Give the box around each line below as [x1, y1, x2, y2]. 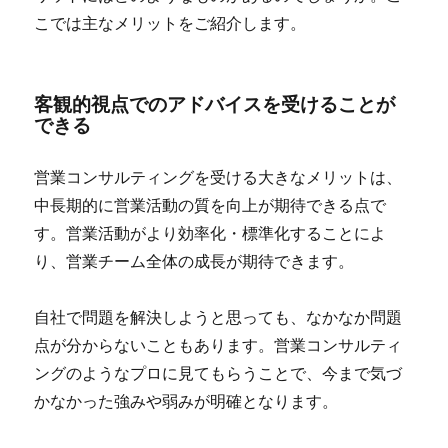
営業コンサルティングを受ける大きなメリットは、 [34, 166, 403, 188]
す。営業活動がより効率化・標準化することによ [34, 222, 387, 244]
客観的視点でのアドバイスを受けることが [34, 90, 396, 118]
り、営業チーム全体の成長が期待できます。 [34, 250, 355, 272]
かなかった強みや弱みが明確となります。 [34, 390, 339, 412]
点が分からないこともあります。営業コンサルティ [34, 334, 403, 356]
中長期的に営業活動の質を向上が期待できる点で [34, 194, 387, 216]
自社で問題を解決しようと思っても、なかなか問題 [34, 306, 403, 328]
